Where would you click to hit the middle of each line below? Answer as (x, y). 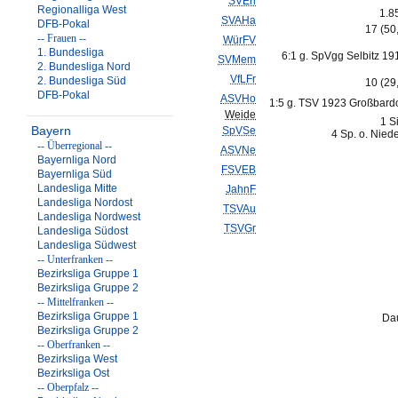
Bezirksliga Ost (73, 373)
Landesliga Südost (83, 231)
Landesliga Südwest (87, 245)
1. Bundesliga (71, 52)
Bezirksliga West (77, 359)
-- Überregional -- (75, 146)
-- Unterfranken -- (75, 259)
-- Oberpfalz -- (68, 387)
